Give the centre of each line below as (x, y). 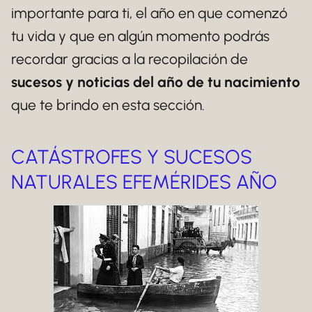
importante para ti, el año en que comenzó (149, 13)
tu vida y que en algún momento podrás (140, 36)
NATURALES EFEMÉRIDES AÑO (144, 182)
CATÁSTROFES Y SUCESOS (132, 157)
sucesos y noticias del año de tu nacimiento (156, 82)
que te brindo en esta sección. (108, 105)
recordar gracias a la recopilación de (130, 59)
